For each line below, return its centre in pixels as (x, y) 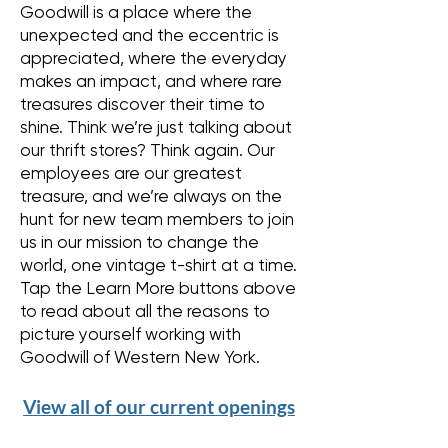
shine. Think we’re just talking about (156, 127)
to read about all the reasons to (145, 311)
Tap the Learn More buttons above (158, 288)
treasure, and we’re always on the (151, 196)
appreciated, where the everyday (153, 58)
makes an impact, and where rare (151, 81)
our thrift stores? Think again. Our (147, 150)
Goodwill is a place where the (136, 12)
